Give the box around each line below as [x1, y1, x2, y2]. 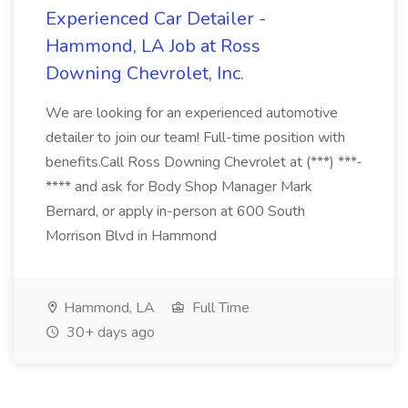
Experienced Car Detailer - [46, 6, 266, 31]
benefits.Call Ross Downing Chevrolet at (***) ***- [46, 152, 362, 172]
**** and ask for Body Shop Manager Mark [46, 177, 312, 197]
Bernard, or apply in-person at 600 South [46, 201, 305, 221]
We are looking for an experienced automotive [46, 103, 338, 123]
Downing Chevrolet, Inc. [46, 61, 244, 86]
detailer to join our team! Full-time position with [46, 127, 345, 148]
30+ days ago [63, 322, 155, 342]
